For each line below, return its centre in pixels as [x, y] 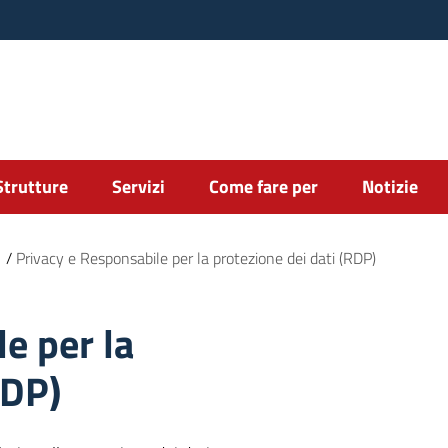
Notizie [390, 186]
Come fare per [263, 186]
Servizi [138, 186]
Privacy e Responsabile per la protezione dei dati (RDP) [196, 258]
